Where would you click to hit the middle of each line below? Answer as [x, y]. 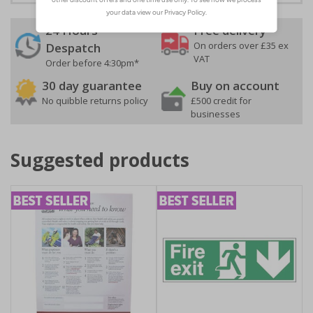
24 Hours [72, 30]
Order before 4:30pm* [92, 63]
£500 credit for [221, 101]
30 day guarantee [92, 86]
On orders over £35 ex [241, 45]
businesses [216, 114]
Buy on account [235, 86]
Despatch [73, 48]
